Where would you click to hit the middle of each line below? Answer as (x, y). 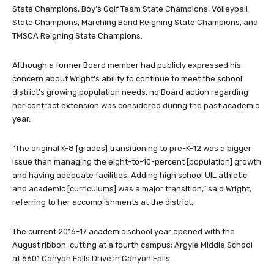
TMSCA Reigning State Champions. (77, 35)
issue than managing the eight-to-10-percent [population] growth (137, 161)
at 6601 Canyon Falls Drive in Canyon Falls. (92, 258)
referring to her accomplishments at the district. (103, 202)
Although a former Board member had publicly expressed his (127, 65)
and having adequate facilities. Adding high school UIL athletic (130, 175)
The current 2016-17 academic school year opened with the (124, 231)
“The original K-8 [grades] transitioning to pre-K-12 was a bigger (132, 148)
